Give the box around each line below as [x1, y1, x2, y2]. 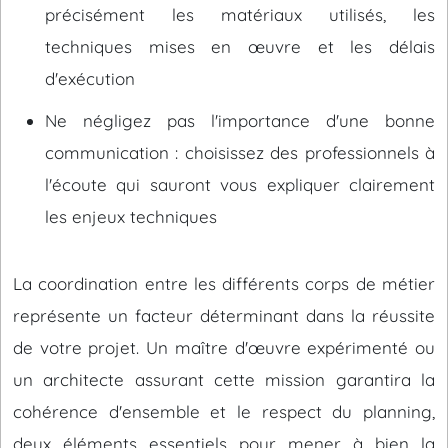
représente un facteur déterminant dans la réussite [13, 305, 435, 326]
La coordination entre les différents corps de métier [13, 273, 435, 294]
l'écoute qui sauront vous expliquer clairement [45, 174, 435, 195]
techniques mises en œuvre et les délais [45, 36, 435, 57]
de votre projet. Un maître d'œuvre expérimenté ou [13, 337, 435, 358]
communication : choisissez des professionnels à [45, 142, 435, 163]
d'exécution [45, 68, 135, 89]
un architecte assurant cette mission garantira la [13, 369, 435, 390]
